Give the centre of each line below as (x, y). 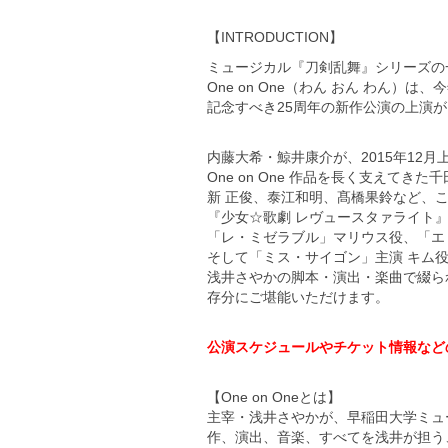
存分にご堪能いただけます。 (298, 296)
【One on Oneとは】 (274, 396)
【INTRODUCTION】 (275, 36)
